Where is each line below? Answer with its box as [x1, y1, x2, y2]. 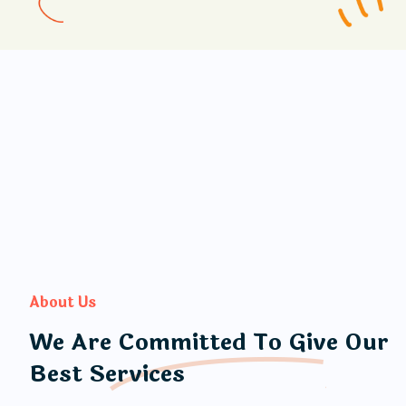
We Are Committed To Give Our [29, 324, 389, 360]
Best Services [29, 356, 185, 391]
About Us [29, 290, 96, 314]
